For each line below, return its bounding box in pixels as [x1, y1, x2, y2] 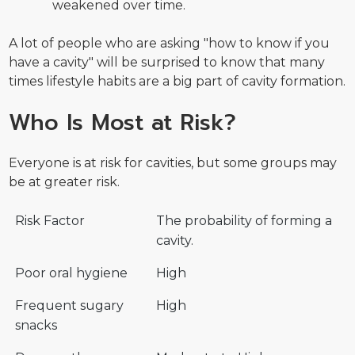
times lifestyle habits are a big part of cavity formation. [9, 74, 346, 90]
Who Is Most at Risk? [9, 105, 237, 139]
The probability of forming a [156, 213, 333, 229]
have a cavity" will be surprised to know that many [9, 55, 326, 71]
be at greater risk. [9, 174, 120, 190]
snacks [15, 318, 58, 334]
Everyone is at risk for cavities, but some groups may [9, 155, 338, 171]
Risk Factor [15, 213, 86, 229]
